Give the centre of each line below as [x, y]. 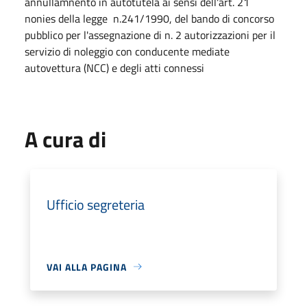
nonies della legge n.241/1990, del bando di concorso [149, 18]
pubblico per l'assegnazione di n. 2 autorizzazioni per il [150, 35]
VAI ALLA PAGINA [87, 267]
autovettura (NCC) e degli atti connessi [114, 67]
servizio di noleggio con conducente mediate [127, 51]
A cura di [65, 139]
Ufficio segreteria [96, 204]
